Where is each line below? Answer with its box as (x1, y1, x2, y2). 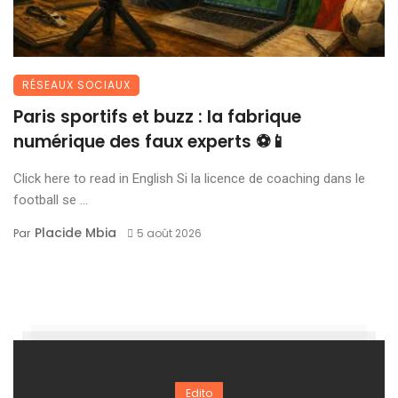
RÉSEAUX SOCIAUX (22, 76, 131, 92)
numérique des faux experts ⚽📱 (13, 129, 287, 154)
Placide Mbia (35, 223, 116, 242)
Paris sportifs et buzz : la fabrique (13, 104, 301, 129)
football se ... (13, 191, 88, 208)
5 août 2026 (136, 225, 202, 241)
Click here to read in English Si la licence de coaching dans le (13, 170, 365, 187)
